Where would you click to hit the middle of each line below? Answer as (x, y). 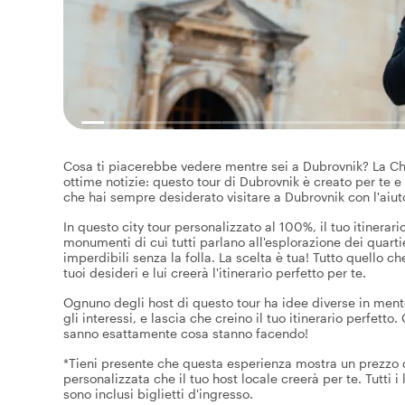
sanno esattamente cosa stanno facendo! (186, 333)
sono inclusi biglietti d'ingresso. (158, 393)
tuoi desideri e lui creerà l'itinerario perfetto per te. (215, 272)
